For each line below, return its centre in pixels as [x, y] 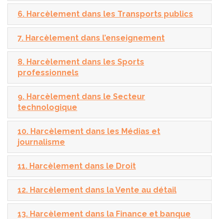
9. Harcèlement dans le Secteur [81, 96]
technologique [47, 107]
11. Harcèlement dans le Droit [77, 166]
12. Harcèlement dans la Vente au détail [97, 190]
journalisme [41, 142]
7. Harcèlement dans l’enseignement [91, 38]
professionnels [48, 72]
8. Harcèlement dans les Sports [81, 62]
